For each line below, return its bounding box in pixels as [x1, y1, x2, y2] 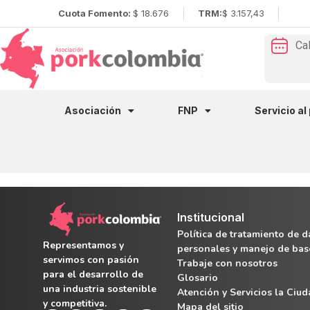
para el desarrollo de [43, 267, 143, 281]
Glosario [176, 271, 218, 284]
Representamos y [43, 238, 124, 252]
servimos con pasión [43, 253, 139, 266]
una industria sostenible [43, 282, 156, 295]
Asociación [64, 104, 122, 116]
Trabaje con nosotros [176, 256, 277, 270]
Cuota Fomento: [57, 8, 133, 19]
